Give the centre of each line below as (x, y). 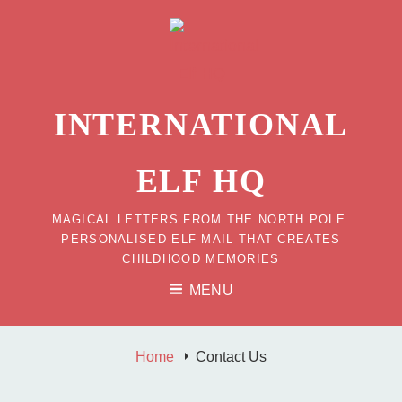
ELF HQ (201, 181)
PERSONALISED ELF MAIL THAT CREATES (201, 239)
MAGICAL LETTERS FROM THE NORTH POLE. (201, 219)
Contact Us (231, 356)
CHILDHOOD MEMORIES (201, 259)
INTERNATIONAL (201, 125)
